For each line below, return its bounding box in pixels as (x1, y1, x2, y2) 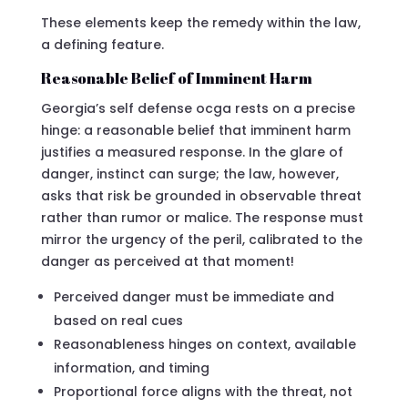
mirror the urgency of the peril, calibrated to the (40, 229, 362, 249)
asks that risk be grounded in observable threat (40, 186, 362, 205)
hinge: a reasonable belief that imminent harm (40, 120, 351, 139)
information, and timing (53, 358, 209, 377)
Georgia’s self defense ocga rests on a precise (40, 98, 355, 117)
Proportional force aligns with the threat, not (53, 382, 352, 401)
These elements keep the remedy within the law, (40, 13, 361, 32)
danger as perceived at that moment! (40, 251, 294, 270)
